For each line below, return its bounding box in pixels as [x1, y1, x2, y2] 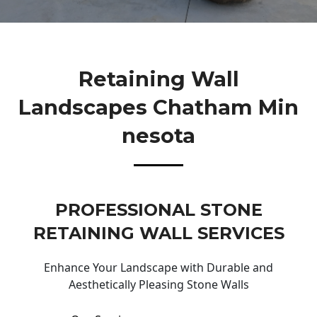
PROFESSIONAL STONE [54, 200, 263, 221]
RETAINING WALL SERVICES [33, 223, 284, 244]
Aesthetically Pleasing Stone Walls [68, 277, 249, 293]
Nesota [122, 122, 195, 148]
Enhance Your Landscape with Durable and [44, 260, 273, 276]
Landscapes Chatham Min [18, 94, 299, 120]
